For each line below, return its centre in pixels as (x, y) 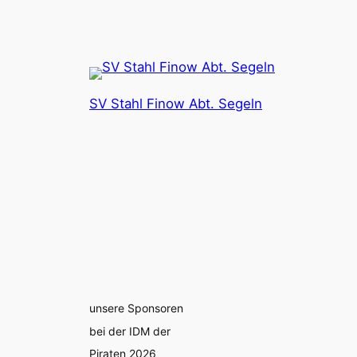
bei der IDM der (130, 331)
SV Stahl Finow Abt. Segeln (176, 103)
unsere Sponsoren (136, 308)
